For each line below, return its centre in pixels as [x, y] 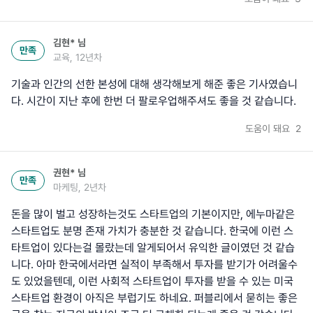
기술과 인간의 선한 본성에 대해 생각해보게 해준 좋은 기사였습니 [154, 85]
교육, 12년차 [78, 58]
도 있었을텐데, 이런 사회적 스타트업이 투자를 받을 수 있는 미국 [152, 282]
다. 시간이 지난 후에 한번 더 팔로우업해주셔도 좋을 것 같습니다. [154, 101]
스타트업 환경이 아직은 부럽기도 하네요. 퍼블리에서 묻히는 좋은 [154, 298]
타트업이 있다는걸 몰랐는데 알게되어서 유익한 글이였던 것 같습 [153, 248]
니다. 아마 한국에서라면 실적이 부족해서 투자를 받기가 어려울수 [154, 265]
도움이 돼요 [269, 129]
